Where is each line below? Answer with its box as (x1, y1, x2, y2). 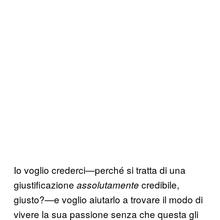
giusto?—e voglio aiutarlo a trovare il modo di (14, 192, 203, 206)
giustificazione (14, 177, 77, 191)
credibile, (139, 177, 179, 191)
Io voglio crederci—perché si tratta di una (14, 163, 186, 176)
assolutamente (77, 178, 139, 191)
